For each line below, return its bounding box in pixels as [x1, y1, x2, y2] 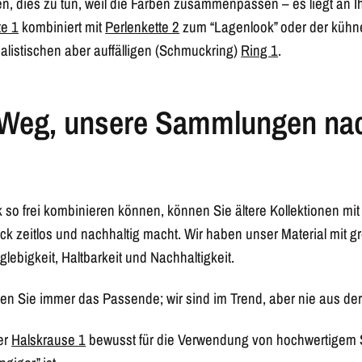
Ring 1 [241, 40, 279, 61]
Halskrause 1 [11, 330, 86, 350]
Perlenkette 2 [105, 17, 180, 37]
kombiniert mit [19, 17, 106, 37]
